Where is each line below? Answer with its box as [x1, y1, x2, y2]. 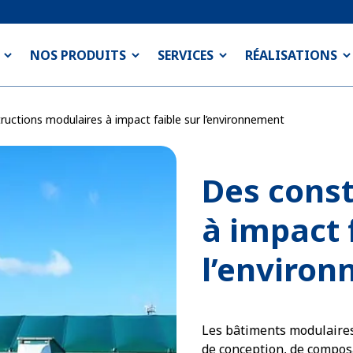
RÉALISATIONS [245, 46, 337, 64]
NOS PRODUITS [30, 46, 126, 64]
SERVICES [158, 46, 214, 64]
